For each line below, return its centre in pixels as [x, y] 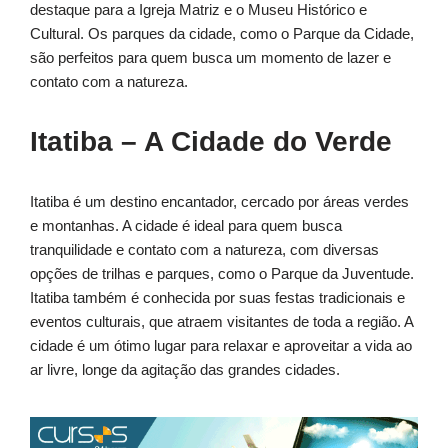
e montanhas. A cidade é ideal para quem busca [186, 226]
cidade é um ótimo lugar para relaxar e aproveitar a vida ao [221, 346]
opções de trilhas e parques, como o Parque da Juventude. [222, 274]
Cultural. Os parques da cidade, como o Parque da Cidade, [222, 34]
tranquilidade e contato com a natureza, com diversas [204, 250]
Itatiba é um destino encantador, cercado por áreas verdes [219, 202]
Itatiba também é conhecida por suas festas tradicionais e [217, 298]
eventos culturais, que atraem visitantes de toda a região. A [221, 322]
